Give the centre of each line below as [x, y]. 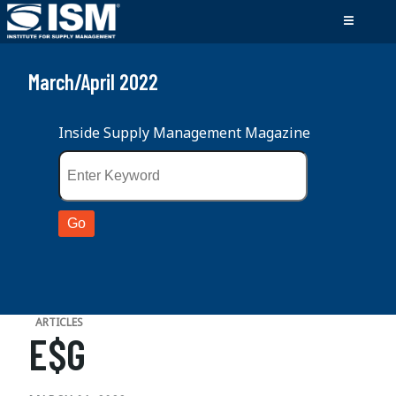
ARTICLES [59, 322]
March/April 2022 [93, 82]
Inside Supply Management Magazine [184, 133]
